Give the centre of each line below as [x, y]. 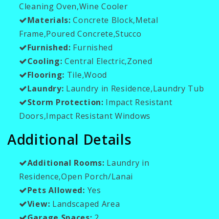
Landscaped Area [85, 204]
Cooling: [45, 61]
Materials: [49, 20]
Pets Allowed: [56, 190]
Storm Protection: [65, 102]
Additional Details [69, 139]
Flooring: [46, 75]
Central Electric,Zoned [107, 61]
